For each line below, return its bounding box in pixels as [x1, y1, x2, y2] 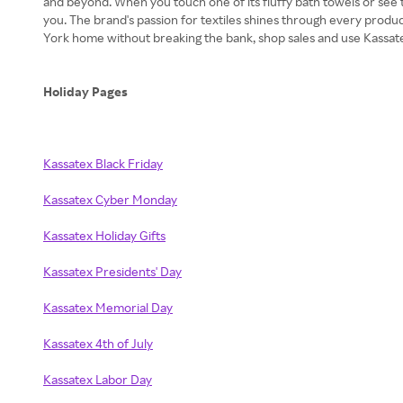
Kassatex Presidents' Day [43, 264, 182, 279]
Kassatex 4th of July [43, 336, 153, 351]
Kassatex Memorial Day [43, 300, 173, 315]
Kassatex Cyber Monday [43, 192, 177, 207]
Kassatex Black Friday [43, 156, 163, 171]
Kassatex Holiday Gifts [43, 228, 166, 243]
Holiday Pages [43, 84, 130, 99]
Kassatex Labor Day [43, 372, 152, 387]
